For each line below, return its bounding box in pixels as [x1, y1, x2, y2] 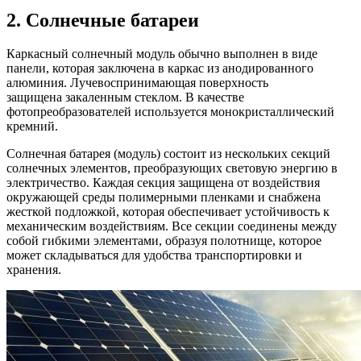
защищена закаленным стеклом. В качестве [6, 90, 244, 105]
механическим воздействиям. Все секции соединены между [6, 219, 337, 234]
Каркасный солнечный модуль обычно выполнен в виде [6, 47, 317, 61]
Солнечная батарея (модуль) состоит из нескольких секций [6, 147, 330, 161]
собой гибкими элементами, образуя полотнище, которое [6, 234, 322, 248]
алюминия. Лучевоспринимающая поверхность [6, 76, 268, 90]
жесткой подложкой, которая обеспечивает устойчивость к [6, 205, 330, 219]
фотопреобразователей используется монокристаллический [6, 105, 334, 119]
